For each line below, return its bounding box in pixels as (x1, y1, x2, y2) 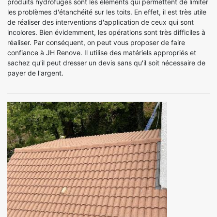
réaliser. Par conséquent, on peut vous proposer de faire (7, 38, 185, 46)
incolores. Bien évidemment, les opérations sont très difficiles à (7, 28, 205, 36)
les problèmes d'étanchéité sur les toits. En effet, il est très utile (7, 8, 206, 16)
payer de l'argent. (7, 69, 63, 77)
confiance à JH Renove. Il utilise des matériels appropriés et (7, 48, 196, 57)
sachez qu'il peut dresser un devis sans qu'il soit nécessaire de (7, 59, 205, 67)
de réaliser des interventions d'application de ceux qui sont (7, 18, 194, 26)
